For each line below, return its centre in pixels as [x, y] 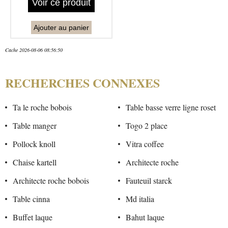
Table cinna [31, 199]
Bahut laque [145, 217]
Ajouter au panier [61, 28]
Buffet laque [33, 217]
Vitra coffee [145, 144]
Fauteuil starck [149, 181]
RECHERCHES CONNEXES [82, 83]
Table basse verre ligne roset [170, 107]
